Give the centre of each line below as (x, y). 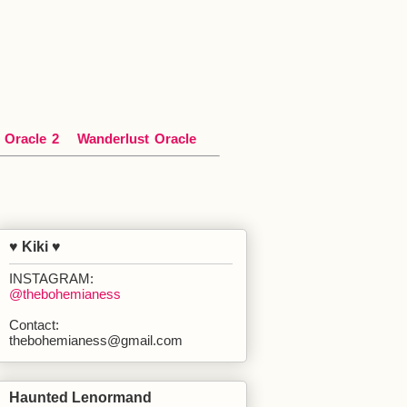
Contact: (34, 324)
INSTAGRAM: (51, 278)
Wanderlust (113, 139)
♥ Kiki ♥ (35, 246)
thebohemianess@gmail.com (96, 340)
